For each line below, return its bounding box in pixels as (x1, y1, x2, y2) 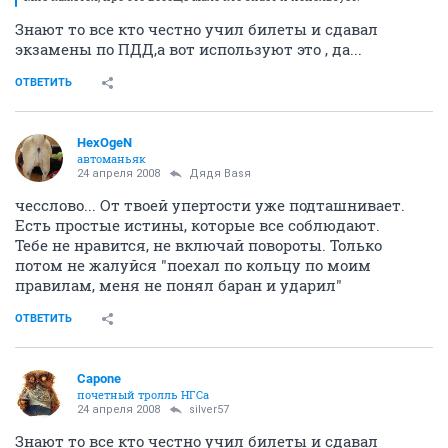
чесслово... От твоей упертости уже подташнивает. (15, 194, 405, 215)
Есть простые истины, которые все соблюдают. (15, 214, 380, 235)
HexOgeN (77, 134, 132, 150)
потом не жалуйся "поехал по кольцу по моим (15, 254, 371, 275)
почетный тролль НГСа (77, 386, 209, 402)
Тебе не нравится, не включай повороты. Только (15, 234, 382, 255)
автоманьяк (77, 150, 146, 166)
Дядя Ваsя (189, 166, 251, 180)
